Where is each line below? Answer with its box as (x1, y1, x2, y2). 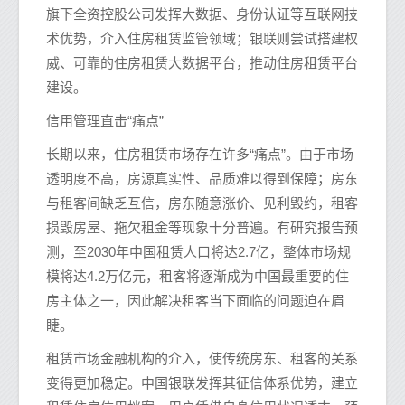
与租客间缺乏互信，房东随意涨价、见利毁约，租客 (46, 194, 358, 211)
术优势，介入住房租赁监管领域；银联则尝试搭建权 (46, 30, 358, 46)
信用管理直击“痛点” (46, 112, 164, 128)
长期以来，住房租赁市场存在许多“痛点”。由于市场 (46, 146, 353, 162)
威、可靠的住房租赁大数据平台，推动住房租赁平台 (46, 54, 358, 71)
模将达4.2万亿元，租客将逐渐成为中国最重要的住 (46, 268, 349, 284)
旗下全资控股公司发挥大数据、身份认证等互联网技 (46, 5, 358, 22)
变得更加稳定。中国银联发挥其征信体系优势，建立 (46, 374, 358, 391)
